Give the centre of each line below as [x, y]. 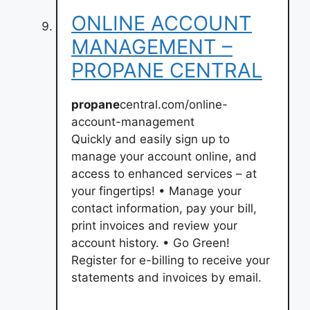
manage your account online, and [164, 156]
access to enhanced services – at [164, 173]
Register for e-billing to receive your [171, 260]
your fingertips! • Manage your [156, 191]
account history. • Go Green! [151, 243]
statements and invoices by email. [166, 277]
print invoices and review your [154, 225]
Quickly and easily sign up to [151, 139]
